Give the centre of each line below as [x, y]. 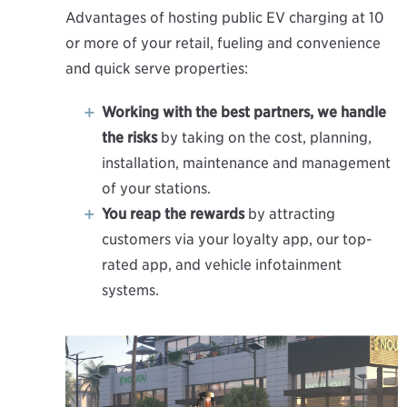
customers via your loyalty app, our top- [237, 239]
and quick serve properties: [157, 68]
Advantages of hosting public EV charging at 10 [225, 17]
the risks [129, 137]
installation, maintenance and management [246, 163]
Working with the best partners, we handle [244, 112]
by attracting [290, 213]
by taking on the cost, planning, [264, 137]
